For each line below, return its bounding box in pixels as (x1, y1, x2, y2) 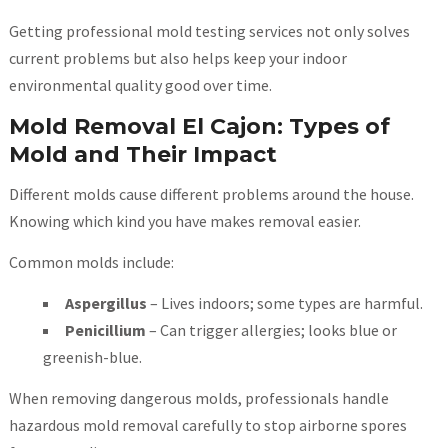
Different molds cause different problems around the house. (8, 184, 414, 205)
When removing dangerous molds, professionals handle (8, 388, 389, 409)
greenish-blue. (42, 347, 142, 368)
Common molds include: (8, 252, 174, 273)
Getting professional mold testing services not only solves (8, 21, 410, 42)
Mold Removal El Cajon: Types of (8, 113, 390, 141)
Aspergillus (64, 293, 147, 314)
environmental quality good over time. (8, 75, 272, 96)
